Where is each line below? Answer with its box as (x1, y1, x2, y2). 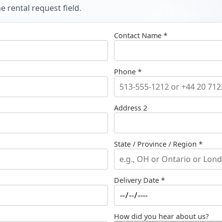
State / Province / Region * (114, 139, 203, 149)
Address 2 (114, 103, 147, 112)
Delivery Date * (114, 175, 165, 185)
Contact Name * (114, 31, 167, 40)
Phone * (114, 67, 142, 76)
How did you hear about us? (114, 212, 209, 221)
